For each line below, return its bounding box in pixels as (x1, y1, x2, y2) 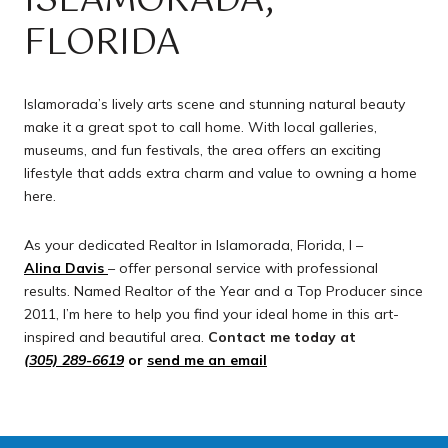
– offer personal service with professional (108, 259, 378, 278)
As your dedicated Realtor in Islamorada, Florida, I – (24, 236, 363, 255)
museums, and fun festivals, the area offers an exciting (24, 140, 381, 159)
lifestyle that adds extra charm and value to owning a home (24, 163, 417, 182)
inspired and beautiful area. (24, 328, 208, 347)
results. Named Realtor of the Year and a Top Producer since (24, 282, 423, 301)
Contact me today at (208, 328, 356, 347)
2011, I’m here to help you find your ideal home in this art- (24, 305, 399, 324)
